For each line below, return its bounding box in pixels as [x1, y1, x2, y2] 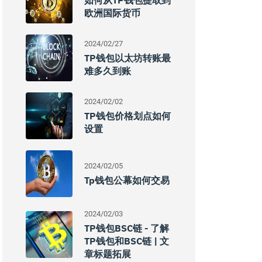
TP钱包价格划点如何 [84, 110, 171, 122]
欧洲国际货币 [84, 7, 140, 19]
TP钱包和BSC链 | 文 [84, 235, 169, 247]
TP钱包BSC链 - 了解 [84, 222, 169, 234]
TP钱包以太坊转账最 [84, 52, 171, 64]
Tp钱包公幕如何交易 [84, 174, 170, 186]
